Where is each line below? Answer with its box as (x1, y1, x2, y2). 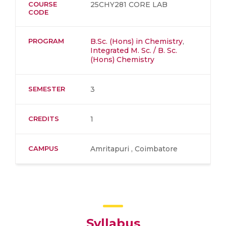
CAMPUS (28, 144, 59, 152)
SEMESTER (28, 85, 65, 93)
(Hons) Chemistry (90, 55, 154, 64)
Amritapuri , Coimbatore (90, 144, 178, 153)
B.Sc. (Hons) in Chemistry (90, 37, 183, 46)
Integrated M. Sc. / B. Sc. (90, 46, 177, 55)
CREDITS (28, 115, 59, 123)
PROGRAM (28, 37, 64, 45)
